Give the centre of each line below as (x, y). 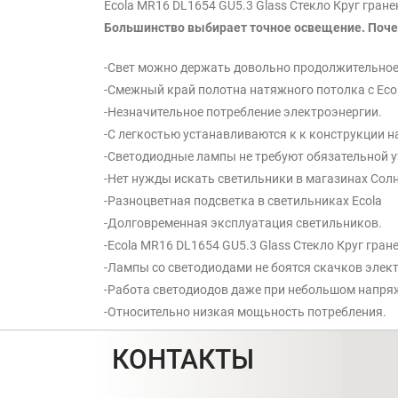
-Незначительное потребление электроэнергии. (243, 112)
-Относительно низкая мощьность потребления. (245, 312)
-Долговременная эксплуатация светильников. (243, 223)
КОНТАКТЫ (183, 359)
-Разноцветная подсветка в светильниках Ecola (243, 201)
